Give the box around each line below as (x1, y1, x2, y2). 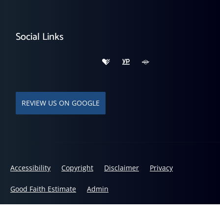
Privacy (150, 163, 173, 172)
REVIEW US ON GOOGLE (22, 98, 100, 108)
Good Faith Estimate (10, 184, 76, 193)
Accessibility (10, 163, 51, 172)
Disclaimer (104, 163, 139, 172)
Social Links (16, 28, 63, 45)
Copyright (61, 163, 93, 172)
